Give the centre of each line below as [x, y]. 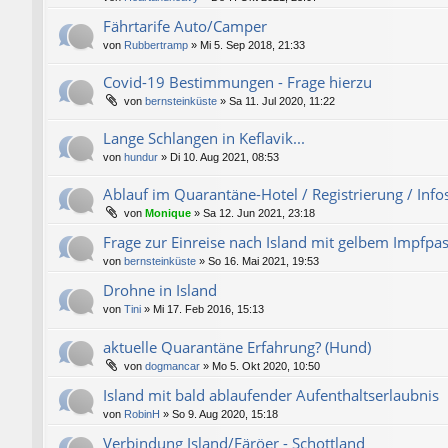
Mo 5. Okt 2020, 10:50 [266, 365]
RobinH [142, 413]
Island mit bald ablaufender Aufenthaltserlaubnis [271, 394]
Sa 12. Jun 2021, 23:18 [259, 213]
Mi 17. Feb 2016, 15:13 [208, 309]
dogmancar [172, 365]
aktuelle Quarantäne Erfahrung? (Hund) [237, 346]
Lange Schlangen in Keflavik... [204, 138]
